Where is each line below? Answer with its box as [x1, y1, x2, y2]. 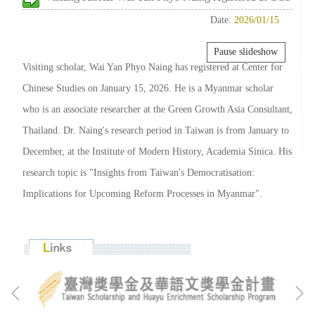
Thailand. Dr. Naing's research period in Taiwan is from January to [22, 124, 289, 136]
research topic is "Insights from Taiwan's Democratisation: [22, 166, 255, 178]
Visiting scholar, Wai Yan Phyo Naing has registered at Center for [22, 60, 283, 72]
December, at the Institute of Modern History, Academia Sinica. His [22, 145, 292, 157]
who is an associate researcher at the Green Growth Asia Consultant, [22, 103, 292, 115]
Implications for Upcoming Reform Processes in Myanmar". [22, 187, 262, 199]
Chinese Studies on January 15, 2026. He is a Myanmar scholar [22, 82, 274, 94]
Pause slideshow [214, 46, 278, 58]
